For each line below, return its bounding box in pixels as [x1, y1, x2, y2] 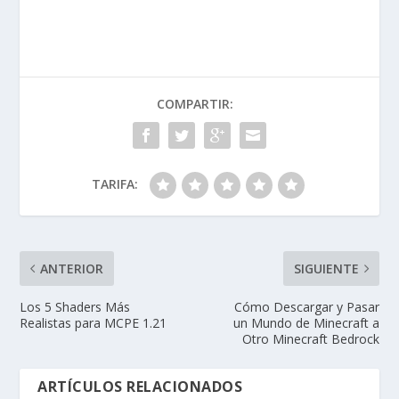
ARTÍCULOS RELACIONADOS [37, 376, 243, 396]
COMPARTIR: [157, 94, 233, 112]
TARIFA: [92, 175, 138, 192]
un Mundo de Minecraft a [232, 313, 379, 331]
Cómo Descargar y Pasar [233, 297, 379, 315]
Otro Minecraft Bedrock [241, 330, 379, 347]
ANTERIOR [40, 259, 104, 277]
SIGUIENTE [293, 259, 359, 277]
